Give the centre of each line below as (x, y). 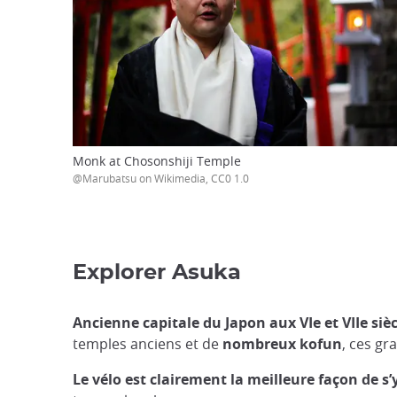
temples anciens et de (146, 343)
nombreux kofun (280, 343)
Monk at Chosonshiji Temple (157, 160)
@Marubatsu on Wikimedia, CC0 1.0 (161, 178)
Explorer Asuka (157, 272)
